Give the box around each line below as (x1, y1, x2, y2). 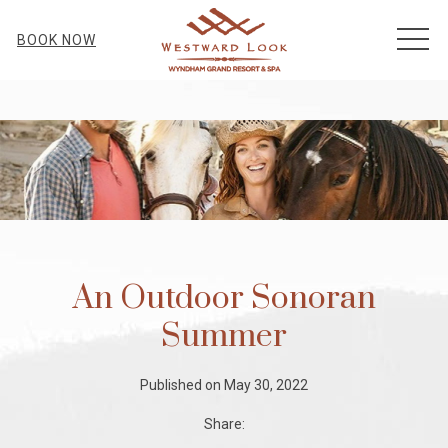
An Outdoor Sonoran (72, 277, 376, 319)
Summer (161, 315, 287, 357)
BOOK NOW (17, 32, 96, 48)
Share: (203, 415, 245, 432)
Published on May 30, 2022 (140, 376, 308, 393)
